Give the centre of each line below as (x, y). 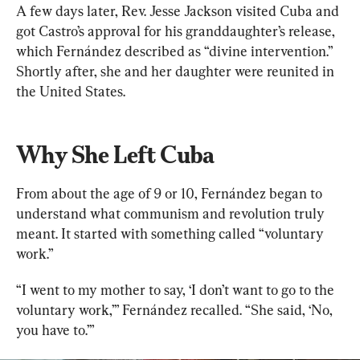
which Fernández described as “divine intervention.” (176, 51)
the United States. (71, 91)
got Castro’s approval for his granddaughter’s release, (177, 31)
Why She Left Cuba (116, 154)
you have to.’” (55, 329)
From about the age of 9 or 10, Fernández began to (171, 193)
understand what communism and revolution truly (172, 213)
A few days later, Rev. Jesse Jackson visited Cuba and (179, 10)
